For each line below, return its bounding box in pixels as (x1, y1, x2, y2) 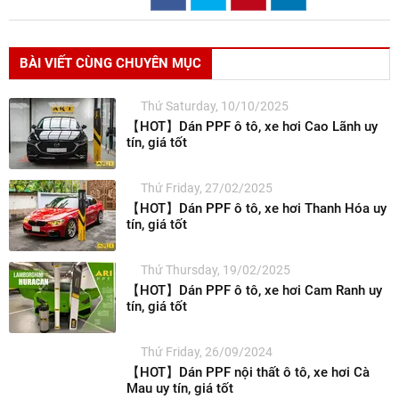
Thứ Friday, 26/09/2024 (141, 344, 273, 359)
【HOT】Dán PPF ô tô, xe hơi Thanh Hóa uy (126, 199, 387, 216)
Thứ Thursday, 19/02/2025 (141, 262, 290, 277)
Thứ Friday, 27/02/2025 (141, 180, 273, 195)
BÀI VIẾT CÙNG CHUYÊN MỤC (20, 54, 201, 71)
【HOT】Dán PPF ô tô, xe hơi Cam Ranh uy (126, 281, 382, 298)
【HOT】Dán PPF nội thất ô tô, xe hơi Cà (126, 363, 370, 380)
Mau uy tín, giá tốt (126, 379, 233, 396)
